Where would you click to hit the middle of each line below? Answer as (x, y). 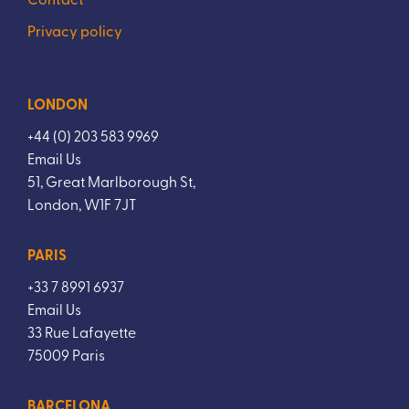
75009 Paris (66, 355)
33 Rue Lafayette (82, 332)
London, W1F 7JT (82, 204)
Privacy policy (75, 31)
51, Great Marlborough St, (111, 181)
